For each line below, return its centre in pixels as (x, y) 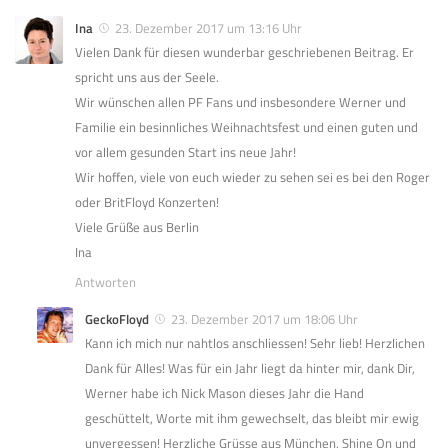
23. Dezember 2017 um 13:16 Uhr (208, 28)
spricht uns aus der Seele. (147, 77)
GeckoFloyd (117, 319)
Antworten (105, 282)
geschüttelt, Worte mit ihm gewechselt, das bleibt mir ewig (252, 418)
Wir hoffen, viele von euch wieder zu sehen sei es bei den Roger (252, 177)
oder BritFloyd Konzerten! (147, 202)
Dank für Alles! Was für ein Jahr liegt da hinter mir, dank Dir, (250, 368)
